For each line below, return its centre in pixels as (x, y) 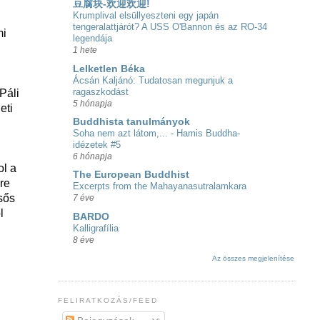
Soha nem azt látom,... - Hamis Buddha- (156, 133)
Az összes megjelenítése (253, 259)
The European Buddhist (131, 175)
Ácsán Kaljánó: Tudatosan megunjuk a (152, 80)
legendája (92, 39)
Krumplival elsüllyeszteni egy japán (145, 16)
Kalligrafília (95, 228)
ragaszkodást (100, 91)
